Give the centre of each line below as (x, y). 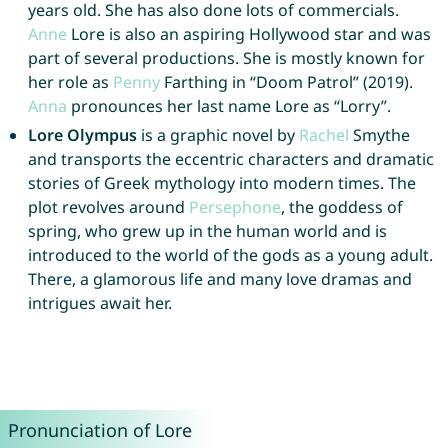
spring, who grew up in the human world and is (207, 231)
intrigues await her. (99, 303)
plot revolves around (108, 207)
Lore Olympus (82, 135)
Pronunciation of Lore (99, 430)
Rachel (323, 135)
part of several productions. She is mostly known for (226, 58)
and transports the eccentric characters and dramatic (230, 159)
